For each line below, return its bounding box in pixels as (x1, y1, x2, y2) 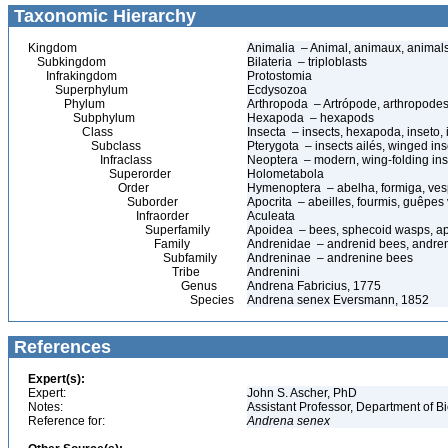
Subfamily (28, 251, 217, 265)
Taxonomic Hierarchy (9, 6, 196, 26)
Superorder (28, 167, 171, 181)
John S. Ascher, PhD (247, 386, 360, 400)
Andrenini (247, 265, 303, 279)
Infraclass (28, 153, 152, 167)
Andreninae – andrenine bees (247, 251, 413, 265)
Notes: (28, 400, 63, 414)
